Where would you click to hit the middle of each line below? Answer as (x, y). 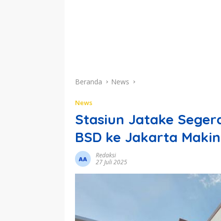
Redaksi (106, 155)
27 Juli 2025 (111, 162)
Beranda (89, 81)
